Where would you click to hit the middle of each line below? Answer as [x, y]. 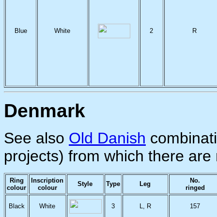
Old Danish [107, 138]
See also [36, 138]
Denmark [45, 111]
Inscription [47, 180]
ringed [195, 188]
